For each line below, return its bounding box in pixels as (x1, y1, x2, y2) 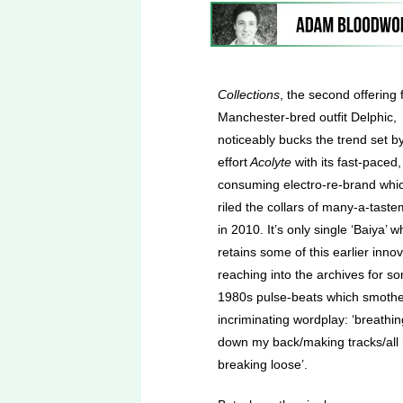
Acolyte (247, 155, 291, 169)
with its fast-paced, (291, 155, 401, 169)
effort (218, 155, 247, 169)
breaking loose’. (218, 357, 308, 372)
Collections (218, 87, 280, 102)
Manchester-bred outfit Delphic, (218, 110, 397, 124)
